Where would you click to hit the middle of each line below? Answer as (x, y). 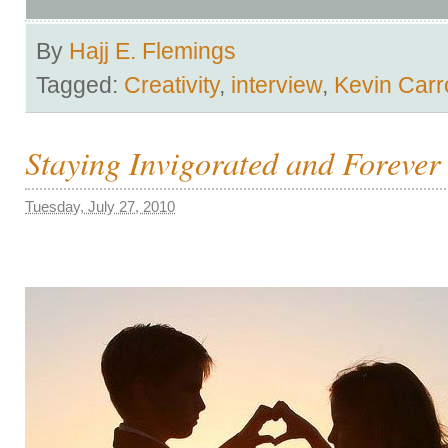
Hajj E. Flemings (152, 50)
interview (276, 84)
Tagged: (80, 84)
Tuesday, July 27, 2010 (100, 206)
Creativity (171, 84)
